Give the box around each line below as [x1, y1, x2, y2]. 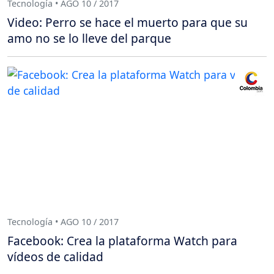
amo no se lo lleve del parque [7, 30, 171, 47]
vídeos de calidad [7, 248, 103, 265]
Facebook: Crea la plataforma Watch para [7, 232, 237, 250]
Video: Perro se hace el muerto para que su [7, 14, 248, 31]
